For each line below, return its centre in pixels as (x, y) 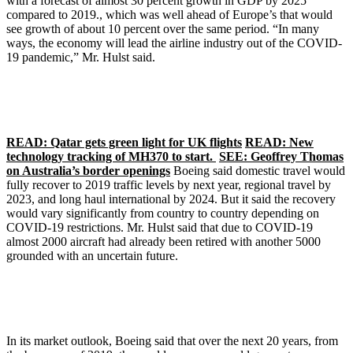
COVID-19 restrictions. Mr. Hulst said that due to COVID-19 (160, 228)
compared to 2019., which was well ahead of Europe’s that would (169, 15)
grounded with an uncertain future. (92, 256)
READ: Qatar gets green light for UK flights (124, 143)
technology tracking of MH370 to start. (111, 157)
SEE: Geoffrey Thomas (281, 157)
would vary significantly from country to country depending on (163, 214)
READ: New (279, 143)
